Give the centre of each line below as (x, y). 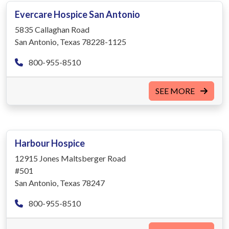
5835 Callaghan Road (52, 29)
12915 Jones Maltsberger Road (70, 158)
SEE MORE (176, 90)
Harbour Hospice (50, 143)
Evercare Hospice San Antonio (77, 14)
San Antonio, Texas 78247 (60, 182)
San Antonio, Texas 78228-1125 (71, 41)
